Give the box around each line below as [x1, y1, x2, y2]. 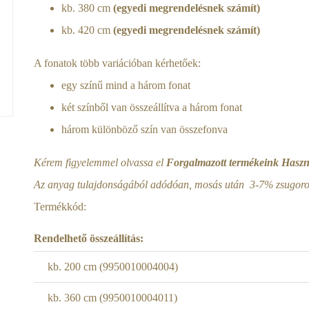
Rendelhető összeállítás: [34, 232, 143, 244]
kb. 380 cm [61, 2, 113, 14]
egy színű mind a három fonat [61, 79, 190, 91]
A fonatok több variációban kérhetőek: [34, 57, 201, 69]
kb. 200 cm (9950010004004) [48, 261, 178, 272]
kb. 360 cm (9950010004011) [48, 292, 177, 303]
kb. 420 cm [61, 24, 113, 36]
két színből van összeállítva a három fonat [61, 101, 242, 113]
